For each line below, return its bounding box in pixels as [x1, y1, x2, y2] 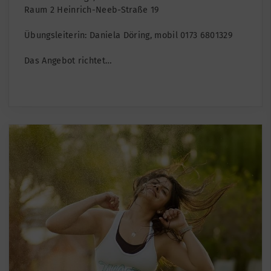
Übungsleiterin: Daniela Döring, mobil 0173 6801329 [24, 30, 233, 41]
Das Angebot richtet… [24, 55, 113, 66]
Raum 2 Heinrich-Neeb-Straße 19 [24, 4, 160, 15]
